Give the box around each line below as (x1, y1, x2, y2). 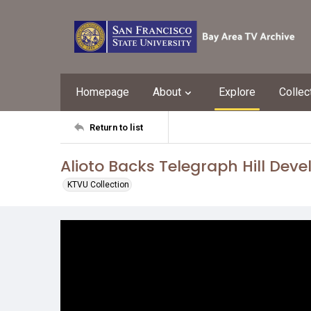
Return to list (90, 121, 143, 133)
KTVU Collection (67, 180, 129, 190)
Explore (219, 85, 255, 99)
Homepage (76, 85, 129, 99)
